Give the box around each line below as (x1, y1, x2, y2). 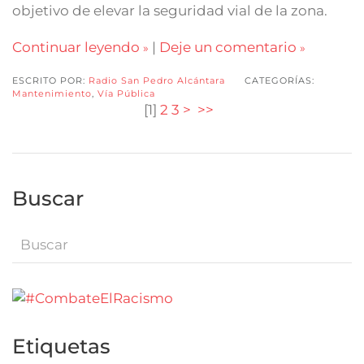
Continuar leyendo (12, 38, 140, 55)
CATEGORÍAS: (245, 74, 314, 86)
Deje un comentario (159, 38, 297, 55)
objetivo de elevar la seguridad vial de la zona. (12, 2, 327, 19)
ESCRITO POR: (12, 74, 89, 86)
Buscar (12, 185, 84, 210)
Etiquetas (12, 333, 110, 358)
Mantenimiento (12, 87, 92, 99)
